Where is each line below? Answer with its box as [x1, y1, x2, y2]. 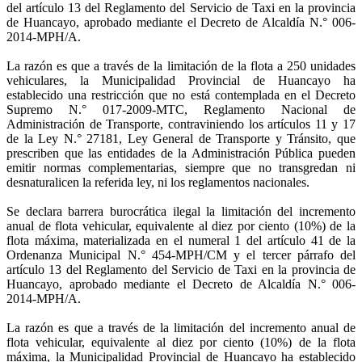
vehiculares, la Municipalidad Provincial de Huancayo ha [6, 73, 356, 87]
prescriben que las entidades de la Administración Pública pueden [6, 145, 356, 160]
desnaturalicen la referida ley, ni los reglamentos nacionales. [6, 175, 309, 189]
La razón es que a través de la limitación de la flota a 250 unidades [6, 58, 356, 73]
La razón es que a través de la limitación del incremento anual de [6, 320, 356, 335]
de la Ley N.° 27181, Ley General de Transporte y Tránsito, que [6, 131, 356, 145]
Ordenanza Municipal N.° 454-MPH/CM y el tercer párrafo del [6, 247, 356, 262]
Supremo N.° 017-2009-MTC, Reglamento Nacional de [6, 102, 356, 116]
